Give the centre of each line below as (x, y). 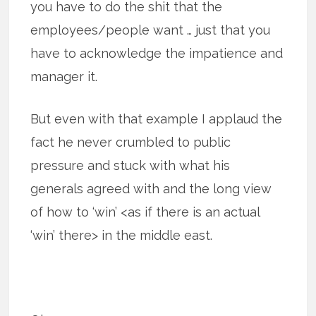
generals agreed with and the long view (151, 188)
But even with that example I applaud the (157, 119)
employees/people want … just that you (151, 30)
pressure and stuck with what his (130, 165)
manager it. (64, 76)
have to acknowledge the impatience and (157, 53)
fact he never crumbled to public (131, 142)
